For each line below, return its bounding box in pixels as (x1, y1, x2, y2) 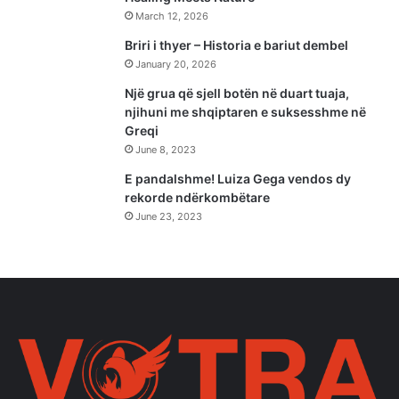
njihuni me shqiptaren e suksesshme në (125, 103, 366, 119)
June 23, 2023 (135, 209, 202, 223)
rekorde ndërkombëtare (125, 189, 270, 205)
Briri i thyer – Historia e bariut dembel (125, 37, 348, 53)
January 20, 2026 (135, 57, 216, 70)
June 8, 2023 (135, 142, 196, 156)
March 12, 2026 (135, 9, 208, 22)
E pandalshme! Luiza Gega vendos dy (125, 170, 351, 186)
